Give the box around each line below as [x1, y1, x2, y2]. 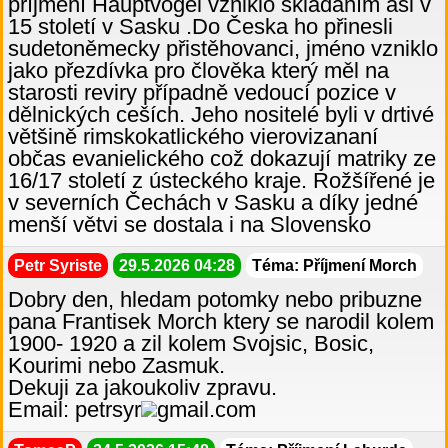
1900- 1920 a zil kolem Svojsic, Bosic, [8, 331, 374, 357]
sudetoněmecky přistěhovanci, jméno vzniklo [8, 36, 438, 62]
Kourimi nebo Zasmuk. [8, 353, 225, 379]
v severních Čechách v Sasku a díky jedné [8, 190, 418, 216]
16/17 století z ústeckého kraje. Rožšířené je [8, 168, 435, 194]
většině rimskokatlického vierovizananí [8, 124, 378, 150]
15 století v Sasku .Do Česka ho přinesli [8, 14, 393, 40]
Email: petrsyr [8, 397, 141, 423]
